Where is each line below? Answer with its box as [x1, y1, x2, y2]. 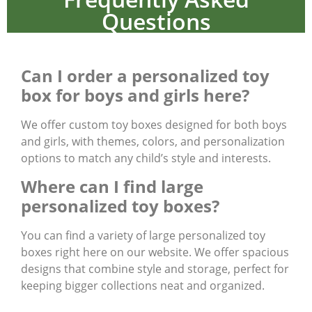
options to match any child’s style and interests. [21, 150, 271, 166]
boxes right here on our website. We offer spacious [21, 244, 289, 260]
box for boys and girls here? [21, 84, 249, 107]
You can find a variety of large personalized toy [21, 227, 265, 243]
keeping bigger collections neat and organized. [21, 277, 265, 293]
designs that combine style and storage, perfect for [21, 260, 289, 276]
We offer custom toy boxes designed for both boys [21, 117, 287, 133]
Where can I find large [21, 174, 203, 198]
